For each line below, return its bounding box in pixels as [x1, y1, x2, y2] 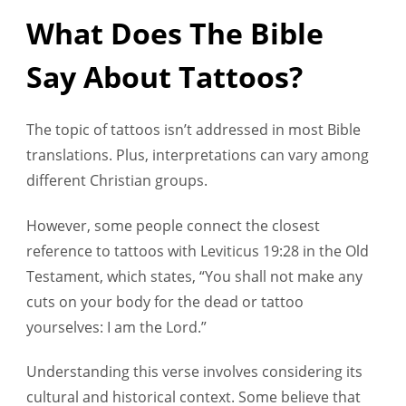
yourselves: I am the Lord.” [26, 316, 207, 337]
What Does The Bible [26, 14, 324, 53]
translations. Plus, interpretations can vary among [26, 145, 369, 166]
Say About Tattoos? [26, 57, 303, 97]
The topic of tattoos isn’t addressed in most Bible [26, 120, 361, 140]
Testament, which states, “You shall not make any [26, 266, 362, 286]
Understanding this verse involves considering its [26, 361, 362, 382]
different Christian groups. [26, 170, 211, 191]
